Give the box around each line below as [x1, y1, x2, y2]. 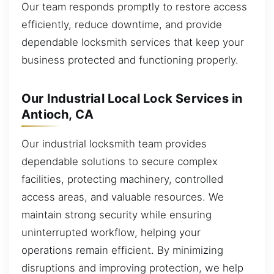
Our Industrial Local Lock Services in [21, 91, 243, 106]
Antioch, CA [21, 106, 94, 122]
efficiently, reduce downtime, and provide [21, 18, 222, 31]
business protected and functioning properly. [21, 53, 239, 66]
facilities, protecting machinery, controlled [21, 172, 223, 185]
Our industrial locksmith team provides [21, 137, 207, 150]
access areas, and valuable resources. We [21, 190, 224, 203]
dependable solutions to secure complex [21, 155, 218, 168]
